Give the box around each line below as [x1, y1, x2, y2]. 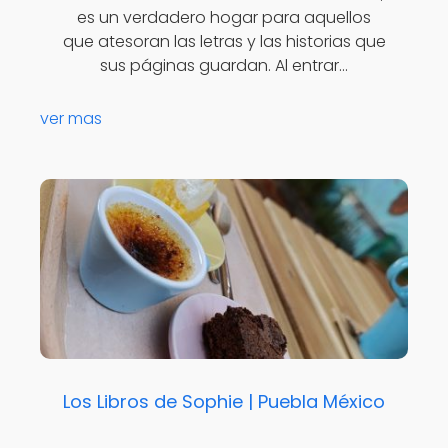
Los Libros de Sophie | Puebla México [63, 388, 385, 414]
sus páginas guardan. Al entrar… [100, 54, 348, 78]
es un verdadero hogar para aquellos [77, 6, 371, 30]
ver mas [40, 106, 102, 130]
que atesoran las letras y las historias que [62, 30, 386, 54]
